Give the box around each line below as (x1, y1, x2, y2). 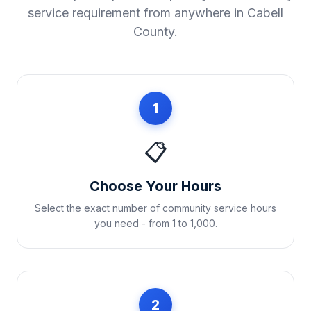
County (133, 24, 174, 39)
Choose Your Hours (90, 178, 221, 194)
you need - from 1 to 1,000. (94, 217, 217, 229)
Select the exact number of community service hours (35, 202, 276, 214)
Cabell (247, 6, 283, 20)
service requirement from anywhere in (28, 6, 247, 20)
